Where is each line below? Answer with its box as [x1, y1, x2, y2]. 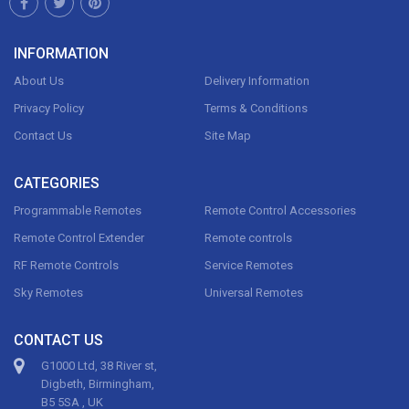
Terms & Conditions [204, 101, 308, 115]
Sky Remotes [14, 286, 83, 299]
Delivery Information [204, 74, 309, 88]
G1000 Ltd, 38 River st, [41, 359, 157, 372]
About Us [14, 74, 64, 88]
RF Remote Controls [14, 258, 119, 272]
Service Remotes [204, 258, 293, 272]
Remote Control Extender [14, 231, 144, 245]
